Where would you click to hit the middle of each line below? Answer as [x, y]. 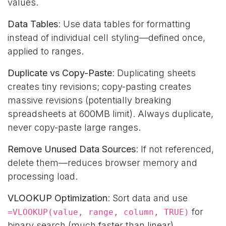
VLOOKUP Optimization [58, 198]
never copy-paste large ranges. [74, 127]
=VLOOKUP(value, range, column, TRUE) [98, 212]
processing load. [43, 176]
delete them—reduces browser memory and [102, 163]
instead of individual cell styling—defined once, [106, 38]
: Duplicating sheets [154, 73]
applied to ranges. [46, 51]
